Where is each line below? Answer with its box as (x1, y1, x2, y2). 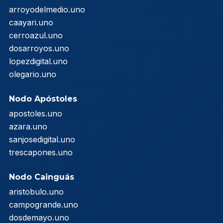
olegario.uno (9, 69, 56, 79)
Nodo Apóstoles (9, 94, 77, 104)
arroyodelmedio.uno (9, 4, 85, 14)
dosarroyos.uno (9, 43, 69, 53)
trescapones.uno (9, 147, 73, 157)
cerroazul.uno (9, 30, 63, 40)
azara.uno (9, 121, 47, 131)
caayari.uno (9, 17, 53, 27)
